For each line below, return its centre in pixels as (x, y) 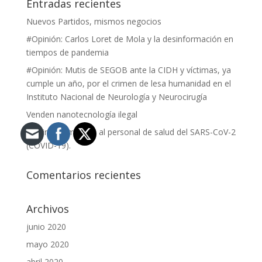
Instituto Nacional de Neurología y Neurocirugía (116, 97)
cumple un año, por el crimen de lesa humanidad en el (128, 83)
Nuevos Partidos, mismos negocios (94, 21)
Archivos (47, 209)
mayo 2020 (47, 244)
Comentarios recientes (83, 175)
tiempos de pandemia (67, 52)
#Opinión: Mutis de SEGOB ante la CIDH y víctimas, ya (128, 70)
